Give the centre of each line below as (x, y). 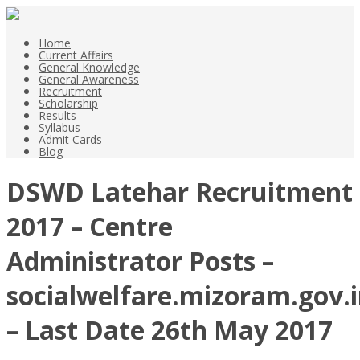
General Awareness (89, 79)
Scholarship (68, 103)
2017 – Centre (90, 227)
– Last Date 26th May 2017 (170, 330)
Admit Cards (70, 139)
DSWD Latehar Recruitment (180, 192)
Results (57, 115)
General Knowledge (89, 67)
